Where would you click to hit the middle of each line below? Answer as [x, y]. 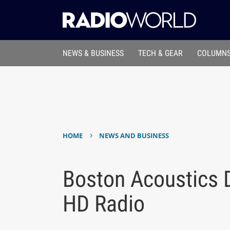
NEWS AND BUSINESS [134, 136]
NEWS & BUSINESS [93, 53]
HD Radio [103, 204]
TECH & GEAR [161, 53]
